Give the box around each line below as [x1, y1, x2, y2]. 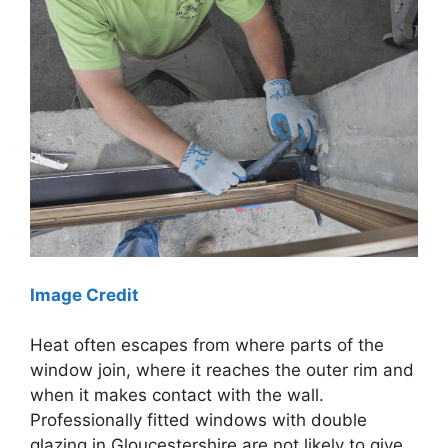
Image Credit [30, 284, 139, 305]
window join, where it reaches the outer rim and [30, 360, 414, 381]
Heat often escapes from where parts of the [30, 335, 384, 356]
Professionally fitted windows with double [30, 410, 367, 431]
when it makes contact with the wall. [30, 385, 324, 406]
